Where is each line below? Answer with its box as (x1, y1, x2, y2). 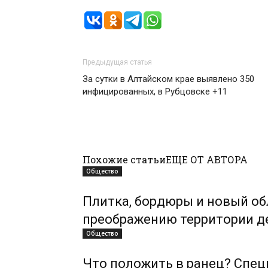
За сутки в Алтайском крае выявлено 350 (83, 74, 254, 84)
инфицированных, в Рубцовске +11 (83, 86, 227, 97)
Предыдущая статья (83, 58, 152, 66)
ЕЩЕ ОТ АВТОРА (166, 153, 248, 166)
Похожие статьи (83, 153, 166, 166)
